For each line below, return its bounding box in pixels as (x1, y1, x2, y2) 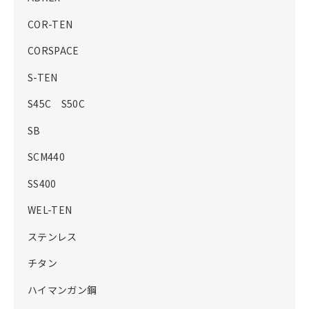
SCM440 (28, 150, 66, 164)
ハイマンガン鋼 (28, 282, 97, 297)
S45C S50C (28, 97, 86, 111)
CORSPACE (28, 43, 79, 58)
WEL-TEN (28, 203, 72, 217)
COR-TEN (28, 17, 73, 31)
